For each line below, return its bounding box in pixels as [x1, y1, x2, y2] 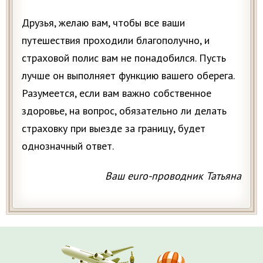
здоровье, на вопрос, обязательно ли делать [22, 104, 227, 118]
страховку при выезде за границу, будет [22, 122, 205, 136]
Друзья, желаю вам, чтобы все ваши [22, 16, 185, 30]
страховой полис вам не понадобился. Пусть [22, 51, 226, 65]
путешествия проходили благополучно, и [22, 33, 210, 48]
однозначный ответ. [22, 139, 114, 153]
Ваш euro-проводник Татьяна [105, 169, 241, 183]
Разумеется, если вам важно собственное [22, 86, 211, 100]
